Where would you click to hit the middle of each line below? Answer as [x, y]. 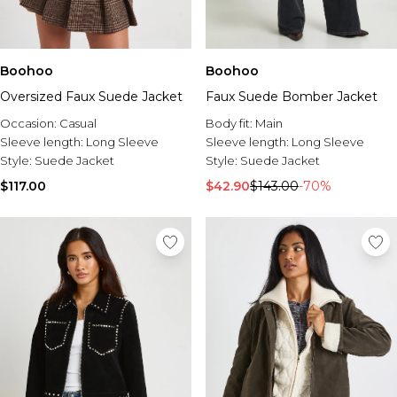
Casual [78, 123]
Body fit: [230, 123]
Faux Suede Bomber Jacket [292, 97]
